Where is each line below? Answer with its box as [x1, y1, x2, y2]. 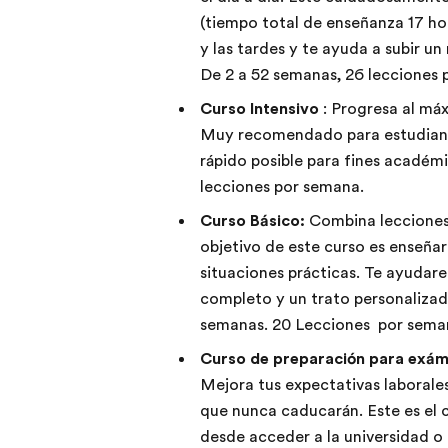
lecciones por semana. [199, 177, 368, 196]
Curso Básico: [199, 211, 309, 230]
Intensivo [249, 99, 319, 118]
